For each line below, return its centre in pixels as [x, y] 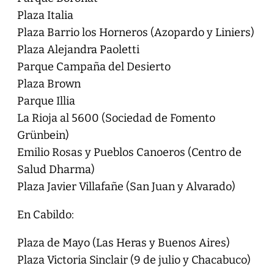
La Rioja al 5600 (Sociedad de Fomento [116, 118]
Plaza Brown [49, 83]
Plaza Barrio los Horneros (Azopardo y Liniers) [135, 32]
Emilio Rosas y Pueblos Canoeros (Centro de [129, 152]
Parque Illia [46, 101]
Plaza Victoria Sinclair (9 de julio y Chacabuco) [134, 260]
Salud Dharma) [56, 169]
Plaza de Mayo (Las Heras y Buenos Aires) [123, 243]
